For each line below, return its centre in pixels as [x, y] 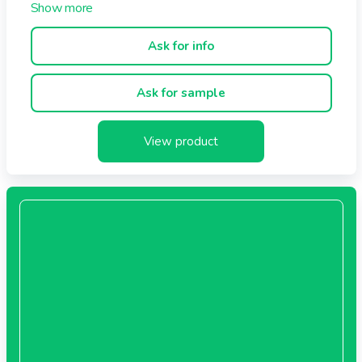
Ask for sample [181, 93]
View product [181, 141]
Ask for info [181, 46]
